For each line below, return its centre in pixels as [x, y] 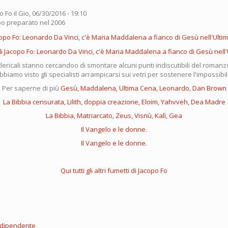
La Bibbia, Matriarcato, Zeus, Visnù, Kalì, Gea [114, 116]
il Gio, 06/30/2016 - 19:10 [49, 13]
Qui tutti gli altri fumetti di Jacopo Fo [114, 171]
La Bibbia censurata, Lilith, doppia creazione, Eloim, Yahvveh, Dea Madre [114, 102]
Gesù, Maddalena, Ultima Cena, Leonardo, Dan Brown [143, 88]
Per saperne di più [31, 88]
